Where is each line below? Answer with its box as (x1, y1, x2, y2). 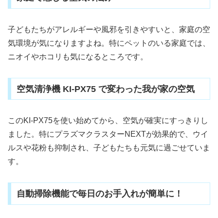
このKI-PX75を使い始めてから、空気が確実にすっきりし (8, 116, 208, 125)
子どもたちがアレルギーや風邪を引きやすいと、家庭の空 (8, 25, 210, 34)
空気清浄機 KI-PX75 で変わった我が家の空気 (16, 84, 195, 94)
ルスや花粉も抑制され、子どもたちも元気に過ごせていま (8, 144, 210, 152)
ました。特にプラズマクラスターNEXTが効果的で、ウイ (8, 130, 208, 139)
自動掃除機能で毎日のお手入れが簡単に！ (16, 189, 183, 199)
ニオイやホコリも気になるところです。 (8, 52, 148, 61)
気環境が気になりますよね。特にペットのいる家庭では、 (8, 38, 210, 47)
